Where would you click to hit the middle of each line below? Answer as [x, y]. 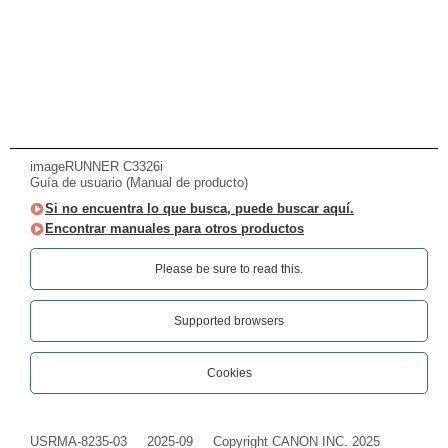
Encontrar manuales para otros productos [174, 228]
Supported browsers [229, 321]
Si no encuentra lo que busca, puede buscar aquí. [199, 208]
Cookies [229, 373]
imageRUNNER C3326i [96, 166]
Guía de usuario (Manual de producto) [139, 182]
